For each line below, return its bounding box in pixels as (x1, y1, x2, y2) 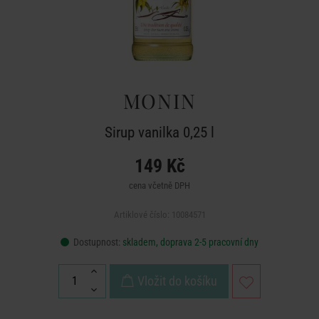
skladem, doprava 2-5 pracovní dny (122, 236, 258, 248)
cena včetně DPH (129, 180, 190, 191)
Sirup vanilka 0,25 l (105, 124, 214, 141)
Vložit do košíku (137, 273, 217, 288)
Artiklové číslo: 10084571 (113, 209, 206, 220)
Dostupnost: (71, 236, 122, 248)
